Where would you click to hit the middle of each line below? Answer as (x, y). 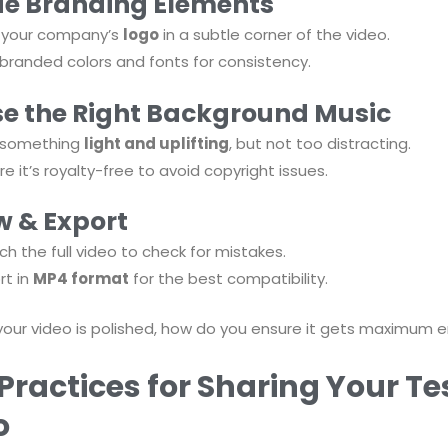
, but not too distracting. (319, 143)
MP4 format (80, 279)
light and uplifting (156, 143)
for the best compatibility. (228, 279)
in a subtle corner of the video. (274, 35)
